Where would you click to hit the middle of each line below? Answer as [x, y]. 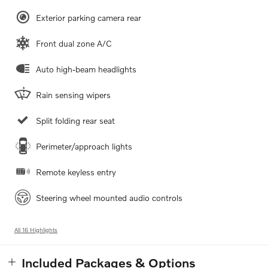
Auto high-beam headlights [86, 69]
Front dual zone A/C [74, 44]
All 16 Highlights [36, 230]
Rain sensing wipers [73, 95]
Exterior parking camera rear [89, 18]
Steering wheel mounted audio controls [109, 198]
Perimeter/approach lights [84, 147]
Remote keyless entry [76, 172]
